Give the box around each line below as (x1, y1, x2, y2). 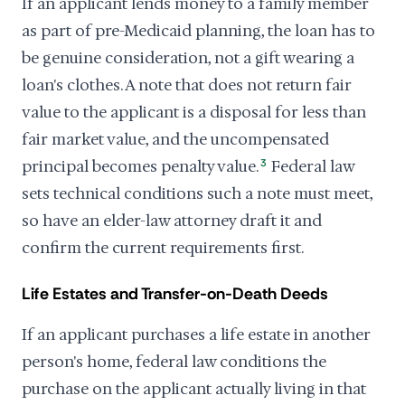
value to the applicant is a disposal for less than (22, 102, 366, 122)
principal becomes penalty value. (22, 156, 259, 176)
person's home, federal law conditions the (22, 352, 326, 372)
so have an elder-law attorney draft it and (22, 211, 322, 231)
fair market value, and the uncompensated (22, 129, 329, 149)
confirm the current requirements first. (22, 238, 304, 258)
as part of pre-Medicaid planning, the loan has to (22, 21, 375, 41)
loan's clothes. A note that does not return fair (22, 75, 352, 95)
